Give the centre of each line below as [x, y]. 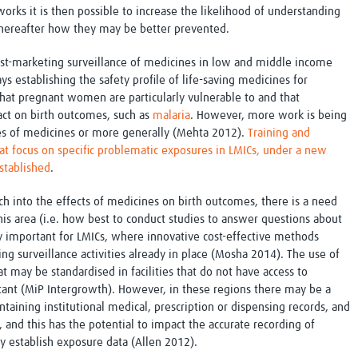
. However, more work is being [268, 116]
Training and [279, 133]
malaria [171, 116]
